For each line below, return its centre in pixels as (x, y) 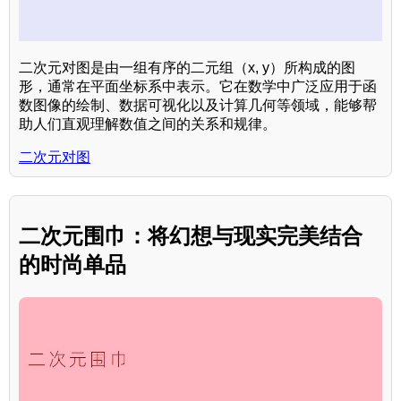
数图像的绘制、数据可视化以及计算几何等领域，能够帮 (198, 105)
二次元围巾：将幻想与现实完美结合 (191, 236)
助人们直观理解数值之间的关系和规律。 (148, 124)
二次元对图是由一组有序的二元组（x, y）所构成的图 (187, 67)
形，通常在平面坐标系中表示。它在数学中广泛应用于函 (198, 86)
